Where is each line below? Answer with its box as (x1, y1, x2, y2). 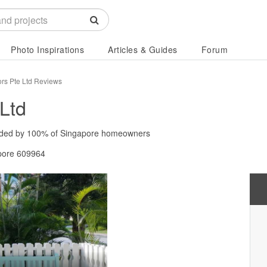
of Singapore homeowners (48, 127, 150, 139)
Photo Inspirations (11, 44, 84, 55)
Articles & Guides (108, 44, 178, 55)
